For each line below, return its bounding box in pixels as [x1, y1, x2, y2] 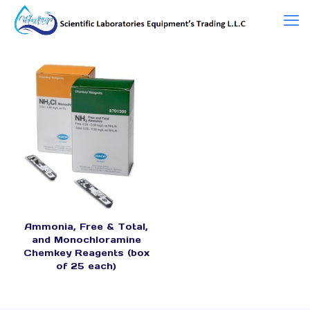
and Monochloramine [31, 234, 141, 246]
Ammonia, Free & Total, [24, 221, 149, 233]
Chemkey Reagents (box [23, 247, 149, 259]
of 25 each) [56, 260, 117, 273]
